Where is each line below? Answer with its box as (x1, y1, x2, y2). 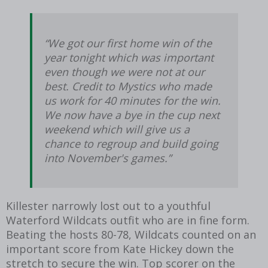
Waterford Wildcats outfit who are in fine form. (6, 212, 249, 227)
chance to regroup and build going (44, 136, 218, 151)
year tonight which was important (44, 50, 214, 65)
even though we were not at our (44, 64, 205, 79)
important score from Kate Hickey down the (6, 241, 234, 256)
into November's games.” (44, 150, 171, 165)
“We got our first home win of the (44, 35, 212, 50)
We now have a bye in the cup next (44, 107, 220, 122)
